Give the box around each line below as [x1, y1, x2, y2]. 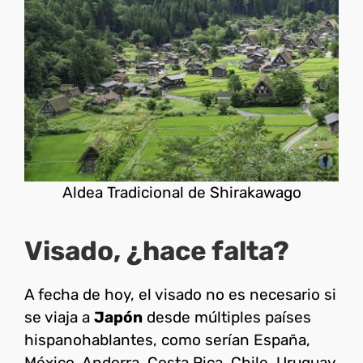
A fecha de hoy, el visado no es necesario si [24, 285, 336, 305]
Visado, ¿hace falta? [24, 234, 289, 267]
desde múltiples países [143, 308, 311, 327]
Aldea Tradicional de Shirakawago [62, 182, 301, 202]
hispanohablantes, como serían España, [24, 331, 310, 350]
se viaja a [24, 308, 94, 327]
